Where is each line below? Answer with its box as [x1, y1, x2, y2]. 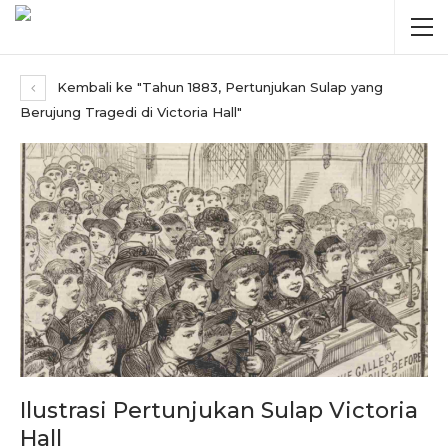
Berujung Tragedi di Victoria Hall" [20, 104, 242, 120]
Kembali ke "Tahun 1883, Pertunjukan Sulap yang [53, 79, 383, 95]
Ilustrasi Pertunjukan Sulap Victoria [20, 396, 418, 424]
